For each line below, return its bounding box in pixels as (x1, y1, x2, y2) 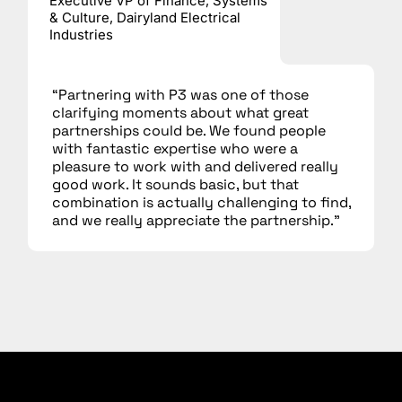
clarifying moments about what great (52, 102, 310, 122)
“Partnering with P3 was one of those (52, 84, 310, 104)
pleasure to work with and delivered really (52, 156, 339, 176)
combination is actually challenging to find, (52, 192, 352, 212)
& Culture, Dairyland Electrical (49, 8, 240, 26)
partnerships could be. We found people (52, 120, 327, 140)
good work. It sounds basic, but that (52, 174, 300, 194)
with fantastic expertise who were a (52, 138, 299, 158)
